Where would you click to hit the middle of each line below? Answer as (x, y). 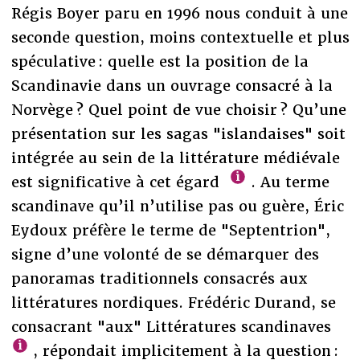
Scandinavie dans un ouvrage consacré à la (172, 85)
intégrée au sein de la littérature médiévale (175, 157)
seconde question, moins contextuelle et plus (180, 37)
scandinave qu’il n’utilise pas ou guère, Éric (177, 206)
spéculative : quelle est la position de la (160, 61)
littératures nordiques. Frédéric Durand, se (173, 302)
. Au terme (288, 182)
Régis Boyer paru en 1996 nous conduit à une (179, 13)
